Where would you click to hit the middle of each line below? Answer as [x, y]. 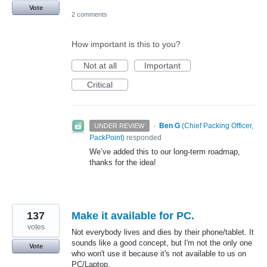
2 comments [89, 15]
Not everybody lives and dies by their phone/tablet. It [163, 232]
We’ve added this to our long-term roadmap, [165, 152]
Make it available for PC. [133, 216]
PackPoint [106, 138]
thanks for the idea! [123, 163]
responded [143, 138]
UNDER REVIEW [119, 126]
